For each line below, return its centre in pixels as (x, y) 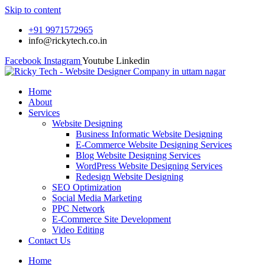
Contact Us (49, 240)
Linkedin (133, 61)
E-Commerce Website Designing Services (154, 145)
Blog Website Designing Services (138, 155)
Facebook (23, 61)
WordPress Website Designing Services (149, 166)
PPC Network (78, 209)
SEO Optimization (87, 187)
